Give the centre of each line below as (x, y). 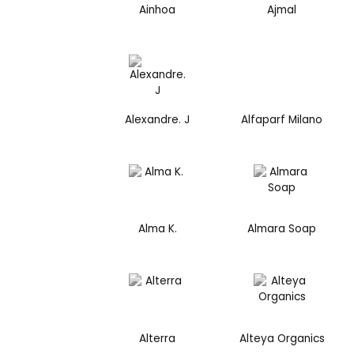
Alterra (158, 339)
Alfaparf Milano (282, 119)
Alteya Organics (282, 339)
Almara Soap (282, 229)
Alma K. (157, 229)
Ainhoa (158, 10)
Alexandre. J (158, 119)
